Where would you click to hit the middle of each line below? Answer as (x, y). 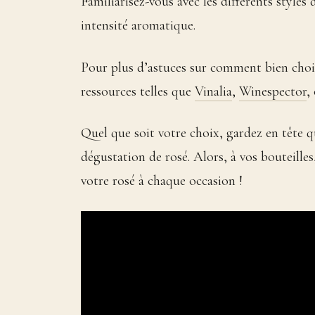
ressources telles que (137, 91)
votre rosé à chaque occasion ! (161, 181)
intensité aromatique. (138, 25)
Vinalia (213, 91)
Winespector (272, 91)
